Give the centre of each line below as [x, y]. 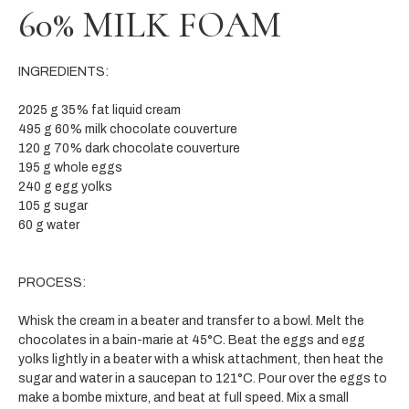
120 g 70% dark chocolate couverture [129, 148]
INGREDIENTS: [63, 71]
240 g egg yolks [65, 186]
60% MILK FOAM [150, 24]
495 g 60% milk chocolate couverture [128, 129]
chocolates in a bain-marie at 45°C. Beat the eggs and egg [192, 340]
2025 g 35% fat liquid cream [100, 110]
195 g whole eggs [70, 167]
